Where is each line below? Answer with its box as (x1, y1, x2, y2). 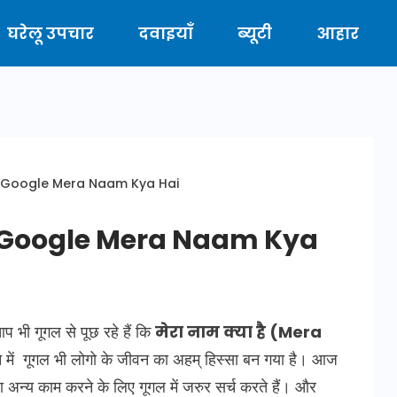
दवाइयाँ (138, 21, 193, 44)
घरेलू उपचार (7, 21, 94, 44)
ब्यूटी (237, 21, 272, 44)
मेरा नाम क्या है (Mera (155, 321, 322, 343)
